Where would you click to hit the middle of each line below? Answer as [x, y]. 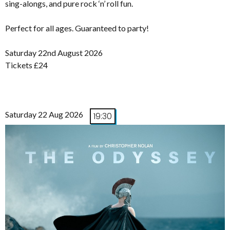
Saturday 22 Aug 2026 [44, 114]
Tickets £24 [26, 65]
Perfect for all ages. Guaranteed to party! [77, 28]
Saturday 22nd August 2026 [55, 52]
